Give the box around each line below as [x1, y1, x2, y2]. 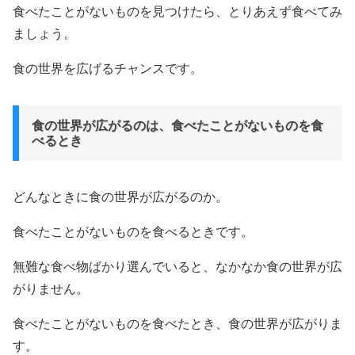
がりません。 [13, 282, 89, 296]
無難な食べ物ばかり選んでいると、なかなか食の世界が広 [13, 260, 342, 274]
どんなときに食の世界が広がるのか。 [13, 190, 228, 204]
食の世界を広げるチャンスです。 [13, 62, 203, 76]
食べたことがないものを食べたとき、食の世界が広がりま [13, 317, 342, 331]
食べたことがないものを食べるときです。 [13, 225, 254, 239]
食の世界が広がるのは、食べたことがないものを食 [32, 119, 323, 133]
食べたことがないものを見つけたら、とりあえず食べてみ [13, 5, 342, 19]
